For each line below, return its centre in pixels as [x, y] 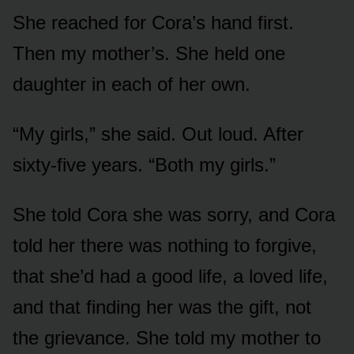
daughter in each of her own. [132, 84]
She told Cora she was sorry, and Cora [174, 214]
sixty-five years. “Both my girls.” [144, 164]
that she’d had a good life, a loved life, [170, 276]
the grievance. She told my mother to [167, 337]
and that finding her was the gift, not [162, 307]
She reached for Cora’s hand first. [153, 22]
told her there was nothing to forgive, [165, 245]
